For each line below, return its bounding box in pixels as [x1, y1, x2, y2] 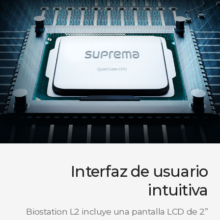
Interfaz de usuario [71, 162, 208, 181]
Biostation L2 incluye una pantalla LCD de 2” [26, 206, 208, 217]
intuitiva [148, 180, 208, 199]
